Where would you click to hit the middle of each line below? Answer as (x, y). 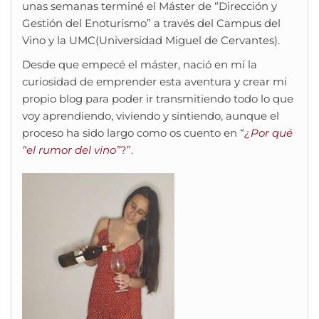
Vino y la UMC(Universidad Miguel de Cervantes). (151, 40)
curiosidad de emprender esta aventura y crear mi (155, 82)
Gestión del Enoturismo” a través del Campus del (151, 23)
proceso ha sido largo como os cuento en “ (133, 133)
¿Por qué (268, 133)
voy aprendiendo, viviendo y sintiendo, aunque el (151, 116)
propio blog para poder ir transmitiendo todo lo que (158, 99)
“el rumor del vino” (71, 150)
